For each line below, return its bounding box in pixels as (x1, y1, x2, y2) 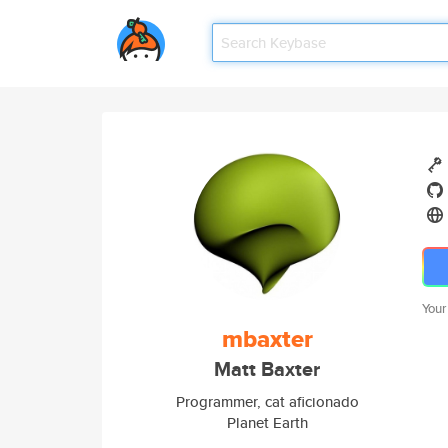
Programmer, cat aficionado (175, 391, 359, 412)
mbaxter (221, 321, 313, 357)
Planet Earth (226, 412, 308, 433)
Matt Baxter (214, 355, 320, 384)
